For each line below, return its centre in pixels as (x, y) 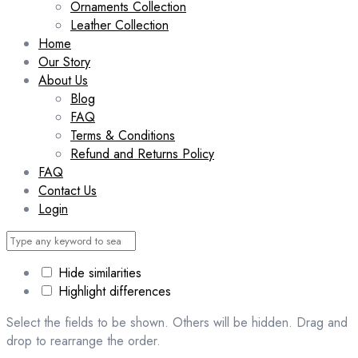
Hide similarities (98, 272)
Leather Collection (119, 25)
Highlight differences (113, 291)
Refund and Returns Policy (142, 153)
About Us (63, 80)
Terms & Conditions (123, 135)
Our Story (64, 62)
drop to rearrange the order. (84, 340)
